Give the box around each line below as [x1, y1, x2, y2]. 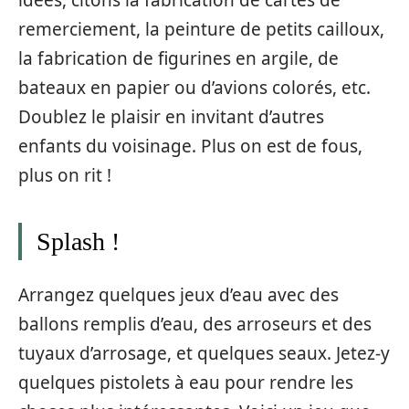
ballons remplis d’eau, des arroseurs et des [18, 312, 372, 336]
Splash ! [37, 226, 120, 256]
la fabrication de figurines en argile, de [18, 46, 339, 70]
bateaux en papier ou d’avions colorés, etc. [18, 75, 371, 100]
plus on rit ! [18, 163, 111, 187]
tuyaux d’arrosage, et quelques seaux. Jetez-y [18, 341, 390, 365]
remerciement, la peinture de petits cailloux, [18, 16, 384, 41]
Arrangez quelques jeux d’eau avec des [18, 283, 339, 307]
